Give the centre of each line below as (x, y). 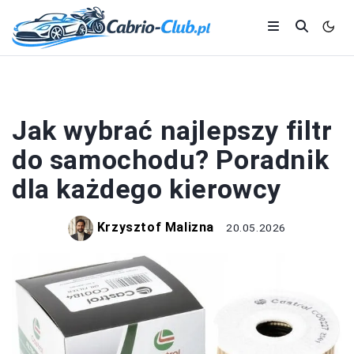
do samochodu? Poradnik (171, 160)
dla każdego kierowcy (147, 189)
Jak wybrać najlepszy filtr (172, 130)
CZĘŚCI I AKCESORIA (177, 96)
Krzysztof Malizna (156, 228)
